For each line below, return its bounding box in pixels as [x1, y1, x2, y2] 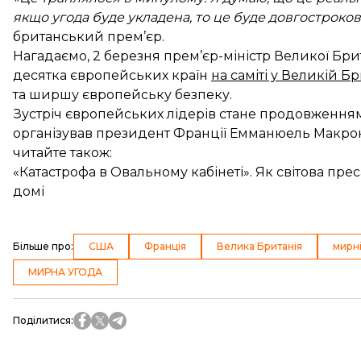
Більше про [13, 239, 71, 252]
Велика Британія [217, 239, 302, 252]
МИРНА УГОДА [28, 265, 102, 278]
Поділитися [13, 313, 71, 326]
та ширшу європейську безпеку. [13, 86, 232, 102]
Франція [144, 239, 186, 252]
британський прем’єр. [13, 28, 164, 44]
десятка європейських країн [13, 67, 211, 83]
